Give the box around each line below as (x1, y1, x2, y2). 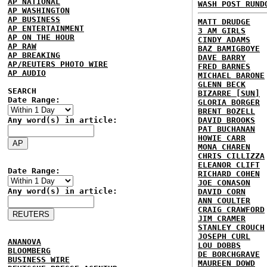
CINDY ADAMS (198, 35, 250, 44)
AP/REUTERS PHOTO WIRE (8, 60, 108, 69)
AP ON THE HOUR (8, 33, 74, 42)
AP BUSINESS (8, 15, 60, 24)
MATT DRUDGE (198, 17, 250, 26)
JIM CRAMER (198, 214, 246, 223)
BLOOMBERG (8, 246, 51, 255)
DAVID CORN (198, 187, 246, 196)
